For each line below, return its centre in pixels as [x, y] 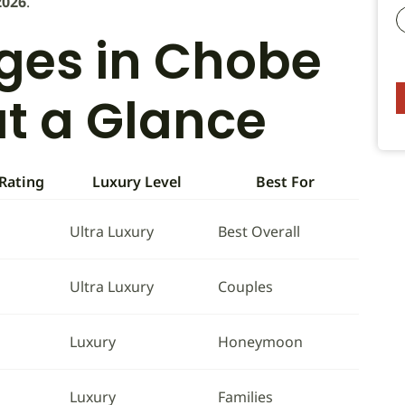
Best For [285, 182]
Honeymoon [260, 342]
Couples [245, 287]
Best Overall [259, 231]
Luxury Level [137, 182]
